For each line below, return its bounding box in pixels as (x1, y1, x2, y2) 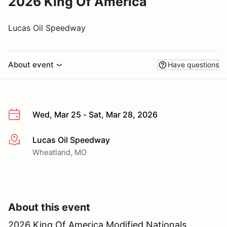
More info (8, 135, 45, 145)
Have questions (168, 60, 219, 69)
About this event (8, 201, 90, 213)
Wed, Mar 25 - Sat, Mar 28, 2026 (32, 109, 158, 120)
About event (8, 60, 54, 69)
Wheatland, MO (32, 147, 87, 157)
